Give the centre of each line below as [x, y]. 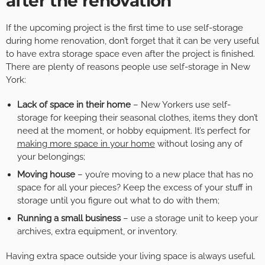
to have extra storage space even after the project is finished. [130, 54]
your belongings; [51, 157]
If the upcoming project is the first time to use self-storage [125, 28]
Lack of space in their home [74, 105]
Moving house [46, 175]
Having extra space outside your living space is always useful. [131, 256]
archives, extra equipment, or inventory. [97, 232]
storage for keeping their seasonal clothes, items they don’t [137, 118]
